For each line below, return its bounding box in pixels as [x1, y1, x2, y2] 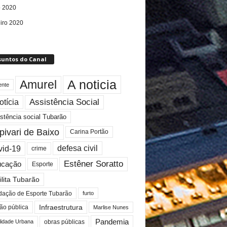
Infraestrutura [39, 203, 83, 211]
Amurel [19, 78, 57, 91]
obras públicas [44, 218, 85, 225]
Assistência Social [29, 97, 99, 107]
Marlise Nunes [93, 204, 129, 210]
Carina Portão [69, 129, 108, 135]
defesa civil [57, 144, 98, 153]
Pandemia [95, 217, 129, 226]
